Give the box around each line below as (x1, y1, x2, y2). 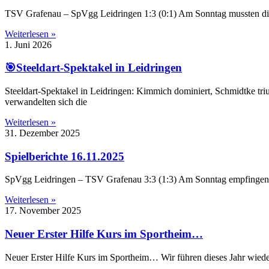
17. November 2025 (5, 205, 81, 216)
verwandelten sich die (5, 96, 87, 107)
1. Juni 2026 (5, 39, 52, 50)
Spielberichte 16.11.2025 (5, 150, 124, 163)
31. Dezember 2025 (5, 127, 80, 138)
